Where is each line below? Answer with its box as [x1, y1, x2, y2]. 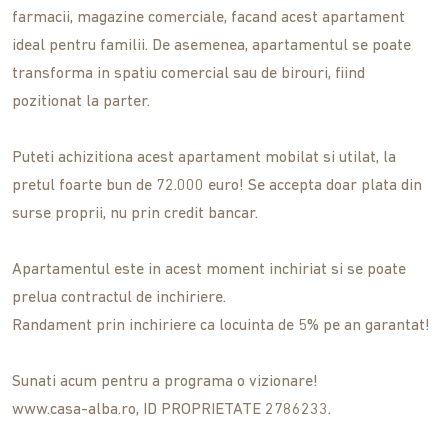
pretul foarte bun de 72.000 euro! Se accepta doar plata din [12, 178, 422, 195]
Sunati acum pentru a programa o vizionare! [12, 374, 318, 391]
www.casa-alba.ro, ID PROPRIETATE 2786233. [12, 402, 331, 419]
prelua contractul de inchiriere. [12, 290, 226, 307]
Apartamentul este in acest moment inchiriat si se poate [12, 262, 406, 279]
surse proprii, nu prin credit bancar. [12, 206, 258, 223]
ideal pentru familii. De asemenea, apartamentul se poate [12, 38, 411, 55]
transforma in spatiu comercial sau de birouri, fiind [12, 66, 365, 83]
